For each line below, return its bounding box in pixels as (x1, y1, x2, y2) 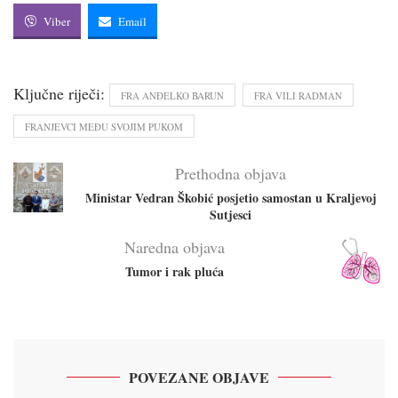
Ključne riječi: (13, 83, 105, 105)
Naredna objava (123, 236, 225, 259)
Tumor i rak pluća (124, 262, 224, 282)
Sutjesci (210, 205, 251, 225)
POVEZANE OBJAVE (129, 367, 269, 388)
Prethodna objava (175, 163, 286, 185)
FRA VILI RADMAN (254, 89, 342, 103)
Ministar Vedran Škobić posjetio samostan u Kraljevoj (84, 188, 377, 208)
